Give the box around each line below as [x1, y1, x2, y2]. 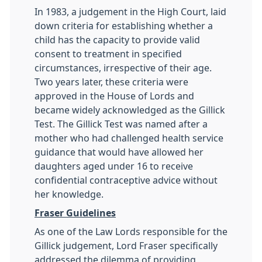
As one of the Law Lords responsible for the [35, 227, 227, 236]
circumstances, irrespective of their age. [35, 63, 212, 73]
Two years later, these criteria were [35, 77, 188, 87]
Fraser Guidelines [35, 208, 116, 218]
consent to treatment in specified [35, 49, 182, 58]
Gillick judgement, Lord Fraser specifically [35, 241, 218, 250]
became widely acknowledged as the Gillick [35, 105, 225, 115]
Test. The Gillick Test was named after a [35, 119, 208, 129]
